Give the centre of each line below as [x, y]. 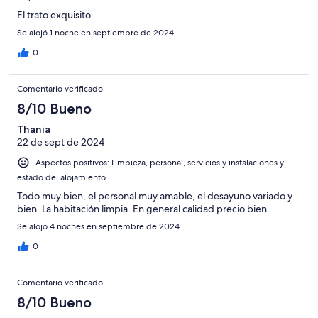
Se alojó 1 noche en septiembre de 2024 [95, 32]
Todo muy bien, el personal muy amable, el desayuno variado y [155, 196]
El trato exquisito [54, 15]
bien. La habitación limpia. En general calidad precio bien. [143, 208]
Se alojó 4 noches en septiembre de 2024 [98, 226]
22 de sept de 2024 [61, 142]
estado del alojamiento [61, 177]
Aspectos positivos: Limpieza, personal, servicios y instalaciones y [160, 162]
